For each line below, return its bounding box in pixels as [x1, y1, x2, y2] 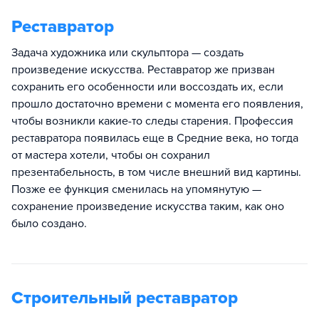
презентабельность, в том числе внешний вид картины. [11, 165, 301, 179]
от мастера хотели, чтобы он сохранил [11, 148, 210, 162]
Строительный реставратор [11, 288, 238, 308]
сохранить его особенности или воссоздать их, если [11, 80, 283, 94]
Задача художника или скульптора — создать [11, 46, 244, 60]
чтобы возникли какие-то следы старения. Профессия [11, 114, 293, 128]
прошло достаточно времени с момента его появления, [11, 97, 303, 111]
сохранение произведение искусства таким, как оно [11, 199, 284, 214]
